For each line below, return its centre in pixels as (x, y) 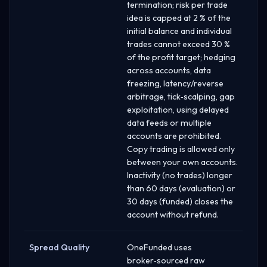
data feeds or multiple (169, 122)
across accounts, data (169, 70)
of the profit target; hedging (181, 57)
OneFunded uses (159, 247)
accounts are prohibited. (174, 136)
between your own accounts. (182, 162)
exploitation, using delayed (178, 109)
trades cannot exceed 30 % (178, 44)
